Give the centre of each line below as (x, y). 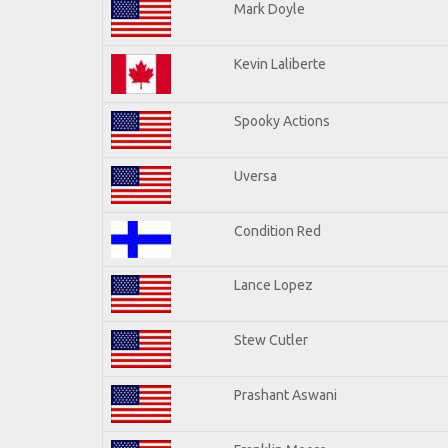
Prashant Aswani (285, 394)
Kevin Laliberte (280, 63)
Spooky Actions (282, 120)
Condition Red (277, 230)
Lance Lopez (273, 284)
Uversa (255, 175)
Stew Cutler (271, 339)
